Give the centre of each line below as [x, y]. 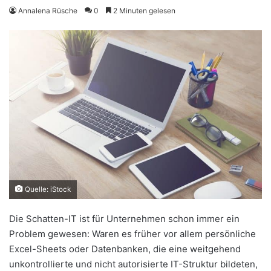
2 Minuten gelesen [143, 11]
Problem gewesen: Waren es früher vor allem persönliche [132, 234]
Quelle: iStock [47, 190]
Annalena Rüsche [48, 11]
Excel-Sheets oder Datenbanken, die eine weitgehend [125, 249]
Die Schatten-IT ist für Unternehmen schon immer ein [124, 219]
